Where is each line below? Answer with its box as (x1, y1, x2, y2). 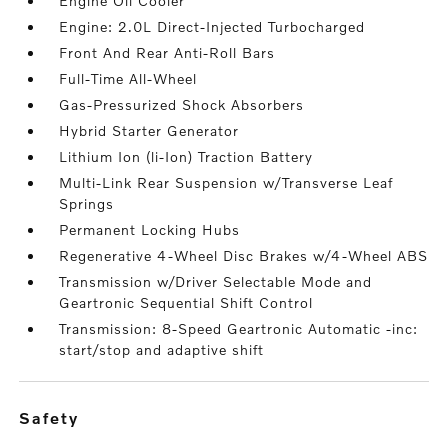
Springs (59, 195, 115, 212)
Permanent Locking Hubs (59, 221, 241, 238)
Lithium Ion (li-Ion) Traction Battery (59, 148, 314, 165)
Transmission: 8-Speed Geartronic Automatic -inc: (59, 320, 419, 337)
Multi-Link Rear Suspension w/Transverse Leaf (59, 174, 394, 191)
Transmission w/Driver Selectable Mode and (59, 273, 373, 290)
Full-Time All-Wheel (59, 70, 198, 87)
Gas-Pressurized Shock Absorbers (59, 96, 305, 113)
